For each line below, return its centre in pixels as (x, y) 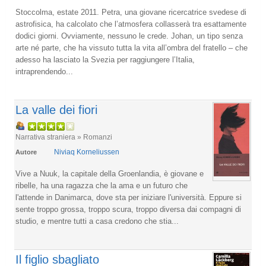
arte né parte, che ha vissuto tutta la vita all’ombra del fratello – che (132, 48)
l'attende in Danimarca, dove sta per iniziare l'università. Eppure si (129, 197)
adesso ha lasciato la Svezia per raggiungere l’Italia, (105, 60)
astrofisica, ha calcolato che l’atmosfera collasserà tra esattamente (131, 24)
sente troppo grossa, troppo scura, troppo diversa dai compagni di (128, 209)
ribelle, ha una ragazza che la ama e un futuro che (102, 186)
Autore (26, 152)
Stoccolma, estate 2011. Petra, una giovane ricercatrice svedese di (131, 12)
